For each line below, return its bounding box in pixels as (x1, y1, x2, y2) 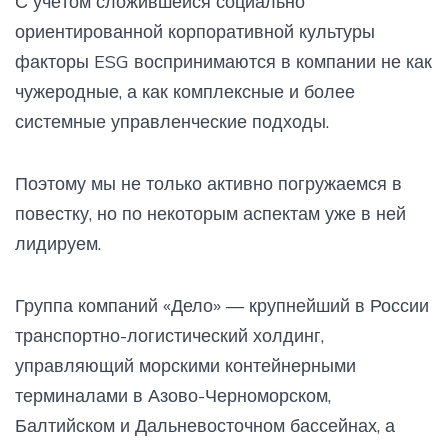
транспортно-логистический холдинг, (15, 323, 324, 347)
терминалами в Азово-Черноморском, (15, 383, 331, 407)
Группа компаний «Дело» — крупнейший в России (15, 293, 429, 317)
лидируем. (15, 231, 101, 255)
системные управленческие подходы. (15, 109, 329, 133)
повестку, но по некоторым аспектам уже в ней (15, 201, 406, 225)
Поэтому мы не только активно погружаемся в (15, 171, 402, 195)
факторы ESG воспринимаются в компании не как (15, 49, 432, 73)
